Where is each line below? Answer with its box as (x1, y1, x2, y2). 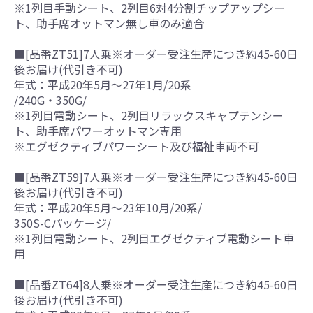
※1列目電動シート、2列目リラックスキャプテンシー (14, 106, 284, 124)
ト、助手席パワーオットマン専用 (14, 122, 182, 139)
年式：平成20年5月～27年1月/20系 (14, 75, 191, 93)
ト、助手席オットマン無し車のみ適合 (14, 14, 204, 31)
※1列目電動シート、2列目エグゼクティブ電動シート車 (14, 229, 294, 247)
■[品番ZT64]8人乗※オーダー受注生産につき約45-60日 (14, 275, 298, 293)
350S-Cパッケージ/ (14, 214, 111, 231)
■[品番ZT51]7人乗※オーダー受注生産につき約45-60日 (14, 45, 298, 62)
